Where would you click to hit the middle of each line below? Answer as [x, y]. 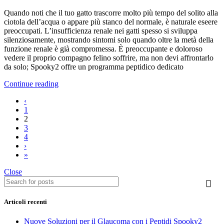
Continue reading [31, 84]
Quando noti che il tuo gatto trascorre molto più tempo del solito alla [111, 13]
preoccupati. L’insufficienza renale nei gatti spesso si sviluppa [101, 31]
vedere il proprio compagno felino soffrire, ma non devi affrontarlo [109, 58]
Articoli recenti [25, 202]
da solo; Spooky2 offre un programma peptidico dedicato [94, 67]
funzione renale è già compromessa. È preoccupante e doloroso [103, 49]
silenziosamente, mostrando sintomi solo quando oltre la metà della [109, 40]
